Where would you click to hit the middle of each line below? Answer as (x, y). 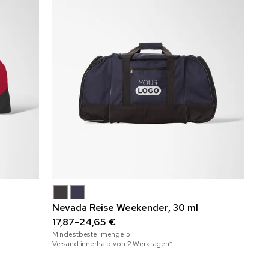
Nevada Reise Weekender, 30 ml (125, 208)
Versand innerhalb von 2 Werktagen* (112, 244)
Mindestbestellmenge (89, 234)
